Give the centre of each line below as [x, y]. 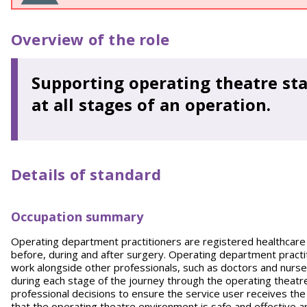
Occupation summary [77, 217]
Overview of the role [90, 39]
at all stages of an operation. [151, 105]
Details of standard [86, 174]
